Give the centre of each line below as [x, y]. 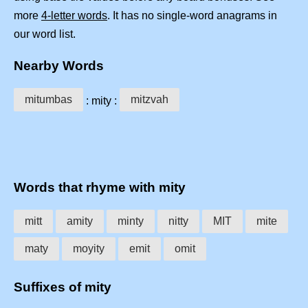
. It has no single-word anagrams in [192, 16]
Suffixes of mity [63, 287]
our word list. [45, 34]
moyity [89, 248]
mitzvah [150, 99]
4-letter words [74, 16]
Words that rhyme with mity [100, 188]
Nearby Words [59, 65]
